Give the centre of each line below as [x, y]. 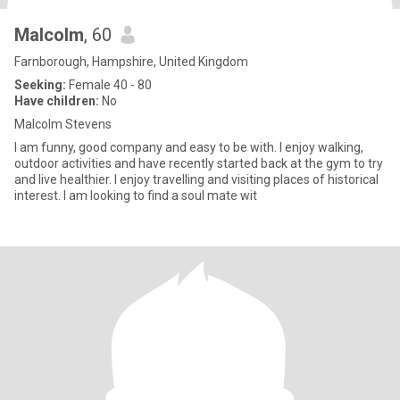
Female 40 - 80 [109, 85]
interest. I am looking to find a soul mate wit [136, 196]
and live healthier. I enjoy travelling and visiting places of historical [196, 179]
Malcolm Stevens [63, 124]
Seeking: [40, 85]
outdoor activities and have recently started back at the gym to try [199, 163]
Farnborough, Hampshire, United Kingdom [131, 62]
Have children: [57, 101]
